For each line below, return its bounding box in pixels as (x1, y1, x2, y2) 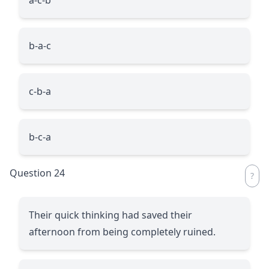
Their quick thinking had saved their (29, 208, 192, 222)
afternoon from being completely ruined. (29, 225, 216, 238)
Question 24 (10, 166, 65, 180)
